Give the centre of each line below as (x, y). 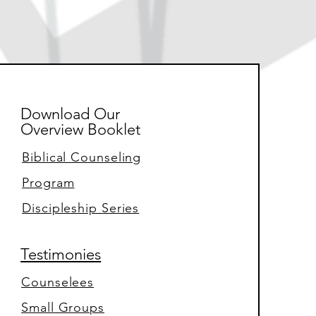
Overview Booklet (81, 130)
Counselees (58, 282)
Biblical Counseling (82, 158)
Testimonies (61, 255)
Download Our (71, 114)
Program (48, 183)
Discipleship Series (81, 208)
